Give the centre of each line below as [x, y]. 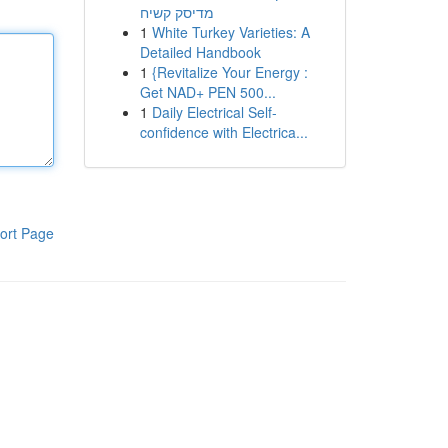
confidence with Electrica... [223, 132]
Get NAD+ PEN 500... [207, 92]
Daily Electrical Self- [214, 112]
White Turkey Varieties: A [230, 32]
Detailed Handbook [200, 52]
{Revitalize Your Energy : [229, 72]
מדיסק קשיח [176, 12]
